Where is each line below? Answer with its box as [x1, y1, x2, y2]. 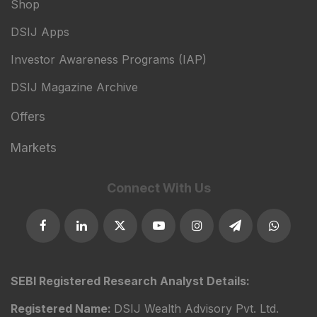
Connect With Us [106, 180, 211, 195]
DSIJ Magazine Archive [11, 79, 138, 94]
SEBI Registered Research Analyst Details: [11, 274, 250, 289]
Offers [11, 109, 45, 124]
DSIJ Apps [11, 24, 69, 39]
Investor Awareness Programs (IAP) [11, 52, 207, 67]
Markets [11, 140, 57, 155]
